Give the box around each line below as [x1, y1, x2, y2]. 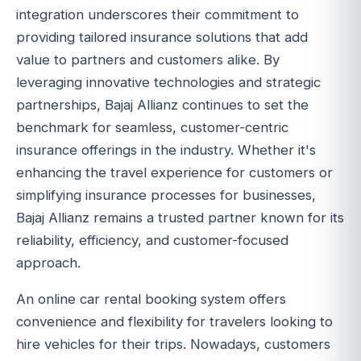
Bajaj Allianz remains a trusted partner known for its [16, 210, 344, 226]
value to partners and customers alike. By [16, 52, 280, 68]
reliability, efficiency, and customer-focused [16, 232, 288, 249]
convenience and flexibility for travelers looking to [16, 313, 333, 330]
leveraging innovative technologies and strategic [16, 74, 321, 91]
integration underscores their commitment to [16, 6, 299, 23]
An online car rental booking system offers [16, 290, 286, 307]
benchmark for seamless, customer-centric [16, 119, 288, 136]
